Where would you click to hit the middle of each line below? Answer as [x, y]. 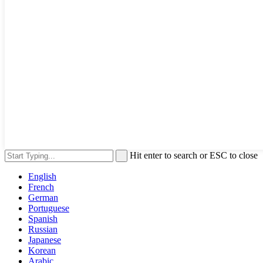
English [42, 176]
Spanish [43, 218]
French [41, 187]
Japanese [45, 240]
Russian [43, 229]
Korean [42, 250]
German [43, 197]
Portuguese [49, 208]
